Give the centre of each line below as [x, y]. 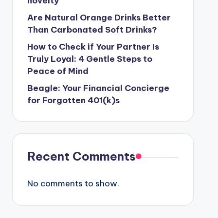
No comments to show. [73, 183]
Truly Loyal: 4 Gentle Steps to [90, 59]
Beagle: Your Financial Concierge [98, 88]
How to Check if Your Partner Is [93, 47]
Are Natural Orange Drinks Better [99, 18]
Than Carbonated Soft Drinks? [94, 30]
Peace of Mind [58, 71]
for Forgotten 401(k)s [73, 100]
